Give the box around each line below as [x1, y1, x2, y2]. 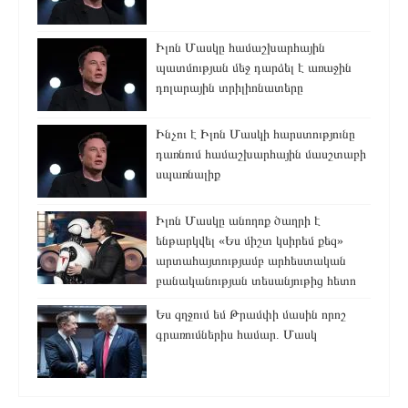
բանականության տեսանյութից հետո [156, 273, 356, 288]
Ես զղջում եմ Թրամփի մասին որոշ [156, 307, 346, 321]
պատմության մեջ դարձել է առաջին [156, 60, 352, 75]
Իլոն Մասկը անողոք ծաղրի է [156, 213, 321, 228]
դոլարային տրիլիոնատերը [156, 80, 303, 95]
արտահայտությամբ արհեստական [156, 253, 346, 268]
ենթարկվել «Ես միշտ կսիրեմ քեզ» [156, 233, 343, 248]
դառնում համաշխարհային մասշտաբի [156, 147, 366, 161]
